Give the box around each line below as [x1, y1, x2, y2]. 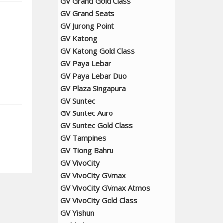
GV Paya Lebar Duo [60, 71, 127, 81]
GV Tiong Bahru [60, 145, 113, 155]
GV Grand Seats [60, 8, 114, 18]
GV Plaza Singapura [60, 83, 126, 93]
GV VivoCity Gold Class [60, 195, 137, 205]
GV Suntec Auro [60, 108, 113, 118]
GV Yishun [60, 208, 94, 218]
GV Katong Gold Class [60, 46, 135, 56]
